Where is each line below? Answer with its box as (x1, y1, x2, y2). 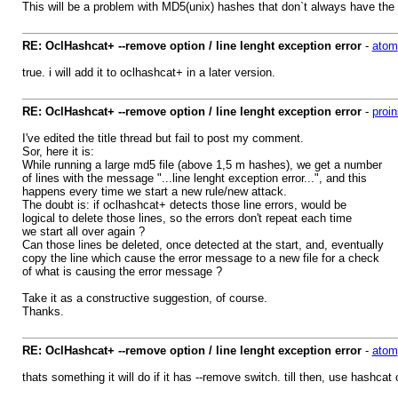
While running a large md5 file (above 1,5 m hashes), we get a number (21, 158, 382, 171)
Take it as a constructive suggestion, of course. (21, 291, 267, 305)
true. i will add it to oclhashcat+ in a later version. (21, 66, 275, 79)
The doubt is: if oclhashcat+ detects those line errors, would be (21, 198, 346, 211)
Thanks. (21, 305, 64, 318)
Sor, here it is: (21, 145, 94, 158)
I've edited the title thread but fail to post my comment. (21, 131, 304, 145)
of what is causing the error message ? (21, 265, 222, 278)
